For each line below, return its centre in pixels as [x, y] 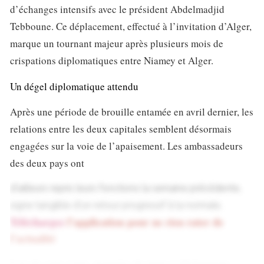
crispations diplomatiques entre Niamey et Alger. [112, 61]
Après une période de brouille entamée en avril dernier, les [132, 112]
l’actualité [33, 239]
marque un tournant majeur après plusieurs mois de [117, 44]
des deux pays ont [47, 163]
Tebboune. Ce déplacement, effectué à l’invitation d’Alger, [131, 27]
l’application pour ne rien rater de [144, 222]
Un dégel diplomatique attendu [74, 86]
